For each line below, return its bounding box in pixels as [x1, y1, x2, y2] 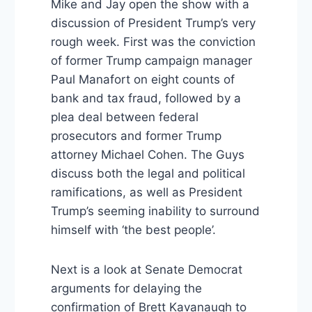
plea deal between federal [50, 110, 198, 125]
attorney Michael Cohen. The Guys [50, 148, 244, 162]
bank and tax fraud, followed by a [50, 91, 241, 106]
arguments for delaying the [50, 281, 202, 296]
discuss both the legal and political [50, 166, 245, 181]
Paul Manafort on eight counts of [50, 72, 235, 87]
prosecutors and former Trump [50, 129, 221, 143]
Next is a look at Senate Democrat [50, 263, 242, 277]
